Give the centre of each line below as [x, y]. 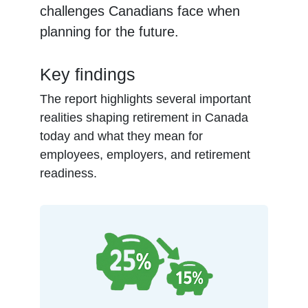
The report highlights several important [146, 99]
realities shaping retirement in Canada [144, 118]
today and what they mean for [122, 136]
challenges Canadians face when [140, 11]
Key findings [88, 74]
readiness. [69, 173]
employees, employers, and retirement [145, 155]
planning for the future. [110, 32]
